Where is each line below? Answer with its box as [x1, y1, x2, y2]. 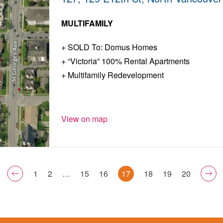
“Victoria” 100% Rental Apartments [66, 55, 190, 67]
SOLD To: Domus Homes [66, 41, 158, 53]
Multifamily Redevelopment [66, 69, 164, 81]
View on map [61, 113, 108, 125]
